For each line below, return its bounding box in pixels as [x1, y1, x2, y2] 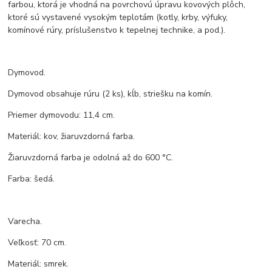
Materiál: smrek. [8, 258, 69, 270]
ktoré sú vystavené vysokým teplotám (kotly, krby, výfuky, [8, 12, 228, 24]
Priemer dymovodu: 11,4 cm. [8, 109, 115, 121]
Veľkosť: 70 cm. [8, 237, 67, 249]
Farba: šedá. [8, 173, 55, 185]
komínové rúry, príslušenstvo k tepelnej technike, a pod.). [8, 24, 226, 36]
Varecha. [8, 216, 42, 228]
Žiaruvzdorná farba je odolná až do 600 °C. [8, 152, 174, 164]
